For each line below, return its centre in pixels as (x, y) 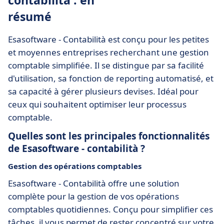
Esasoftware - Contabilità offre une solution (94, 183)
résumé (30, 16)
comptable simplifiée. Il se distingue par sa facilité (106, 65)
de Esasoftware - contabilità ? (76, 148)
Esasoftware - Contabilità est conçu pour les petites (108, 39)
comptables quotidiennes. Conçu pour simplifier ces (110, 209)
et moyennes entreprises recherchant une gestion (108, 52)
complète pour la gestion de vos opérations (93, 196)
